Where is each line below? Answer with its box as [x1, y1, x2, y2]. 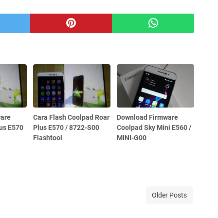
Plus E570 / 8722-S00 [33, 123, 100, 131]
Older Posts [152, 191, 187, 199]
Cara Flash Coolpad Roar [33, 113, 110, 121]
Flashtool [33, 133, 63, 142]
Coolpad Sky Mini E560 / [117, 123, 192, 131]
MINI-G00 [117, 133, 147, 142]
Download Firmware [117, 113, 179, 121]
